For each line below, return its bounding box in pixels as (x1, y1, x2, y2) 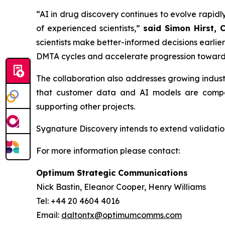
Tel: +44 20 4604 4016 (36, 196, 120, 206)
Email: (36, 210, 61, 220)
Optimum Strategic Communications (36, 168, 188, 178)
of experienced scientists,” (36, 23, 141, 33)
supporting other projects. (36, 101, 135, 111)
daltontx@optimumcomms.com (61, 210, 182, 220)
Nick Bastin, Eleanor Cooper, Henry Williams (36, 182, 206, 192)
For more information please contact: (36, 146, 180, 156)
